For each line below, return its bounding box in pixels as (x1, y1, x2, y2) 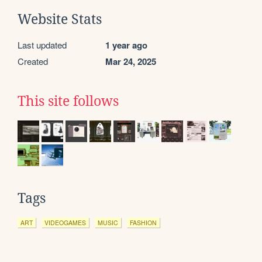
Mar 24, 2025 (105, 54, 156, 68)
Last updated (18, 38, 67, 51)
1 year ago (105, 38, 147, 51)
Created (18, 54, 48, 67)
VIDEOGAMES (44, 218, 86, 227)
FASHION (130, 218, 157, 227)
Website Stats (18, 11, 102, 27)
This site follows (18, 93, 119, 109)
